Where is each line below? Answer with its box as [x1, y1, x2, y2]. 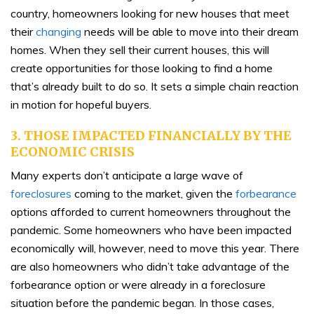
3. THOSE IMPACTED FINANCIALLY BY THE [11, 127, 292, 144]
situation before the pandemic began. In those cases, [11, 295, 274, 310]
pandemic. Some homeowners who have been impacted [11, 222, 292, 237]
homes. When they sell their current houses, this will [11, 42, 269, 57]
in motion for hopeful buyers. [11, 97, 151, 111]
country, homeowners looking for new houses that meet [11, 6, 289, 20]
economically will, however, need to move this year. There [11, 240, 299, 255]
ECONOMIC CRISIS [11, 143, 135, 160]
